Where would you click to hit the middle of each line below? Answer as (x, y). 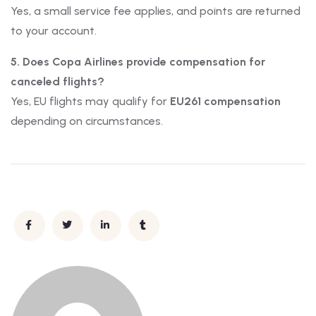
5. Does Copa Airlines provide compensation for (138, 62)
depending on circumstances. (87, 121)
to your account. (54, 31)
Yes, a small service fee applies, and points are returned (156, 11)
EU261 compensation (225, 102)
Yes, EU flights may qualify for (90, 102)
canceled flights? (57, 82)
